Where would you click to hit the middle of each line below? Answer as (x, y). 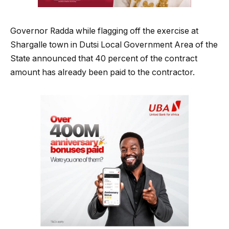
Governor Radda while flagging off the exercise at (104, 31)
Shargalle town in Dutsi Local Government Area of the (114, 44)
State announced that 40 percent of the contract (104, 58)
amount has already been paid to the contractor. (102, 72)
